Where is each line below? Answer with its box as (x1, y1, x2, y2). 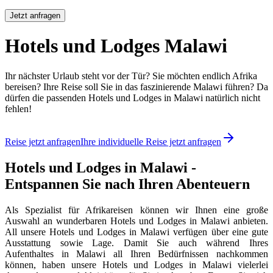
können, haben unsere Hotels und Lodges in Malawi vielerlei (5, 259, 268, 270)
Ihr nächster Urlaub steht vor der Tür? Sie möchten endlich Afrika (5, 70, 257, 81)
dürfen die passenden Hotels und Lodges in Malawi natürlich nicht (5, 92, 260, 103)
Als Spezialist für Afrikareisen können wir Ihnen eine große (5, 204, 268, 215)
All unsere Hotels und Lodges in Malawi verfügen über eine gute (5, 226, 268, 237)
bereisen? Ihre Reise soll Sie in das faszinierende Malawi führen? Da (5, 81, 268, 92)
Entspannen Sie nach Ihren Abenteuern (5, 175, 250, 192)
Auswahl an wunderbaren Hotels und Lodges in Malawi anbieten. (5, 215, 268, 226)
